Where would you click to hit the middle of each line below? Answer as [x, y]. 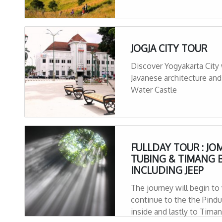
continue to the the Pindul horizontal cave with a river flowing [153, 199]
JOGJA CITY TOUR [169, 48]
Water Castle [154, 89]
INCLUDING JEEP [167, 170]
